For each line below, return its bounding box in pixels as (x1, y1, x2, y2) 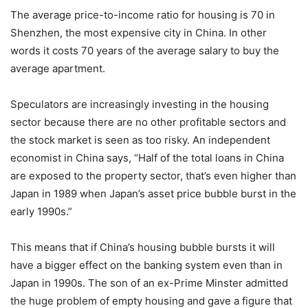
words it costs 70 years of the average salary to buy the (10, 43, 279, 57)
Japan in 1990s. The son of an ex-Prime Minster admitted (10, 276, 288, 289)
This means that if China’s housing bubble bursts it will (10, 240, 275, 254)
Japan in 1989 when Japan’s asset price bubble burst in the (10, 186, 296, 200)
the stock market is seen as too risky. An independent (10, 133, 270, 146)
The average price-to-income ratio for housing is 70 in (10, 8, 275, 21)
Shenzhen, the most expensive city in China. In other (10, 25, 267, 39)
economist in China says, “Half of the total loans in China (10, 151, 284, 164)
